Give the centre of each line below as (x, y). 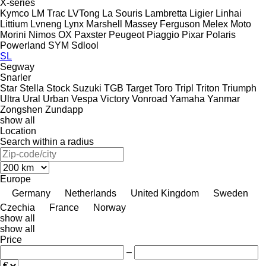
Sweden (231, 193)
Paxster (90, 34)
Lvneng (46, 24)
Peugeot (126, 34)
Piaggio (163, 34)
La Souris (122, 13)
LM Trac (48, 13)
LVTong (84, 13)
